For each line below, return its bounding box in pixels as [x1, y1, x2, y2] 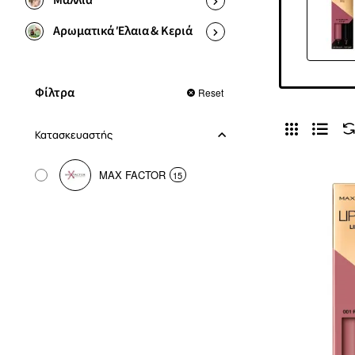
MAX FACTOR [99, 166, 166, 182]
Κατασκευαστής [35, 128, 113, 143]
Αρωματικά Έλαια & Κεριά [53, 22, 193, 40]
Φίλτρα [35, 84, 74, 102]
